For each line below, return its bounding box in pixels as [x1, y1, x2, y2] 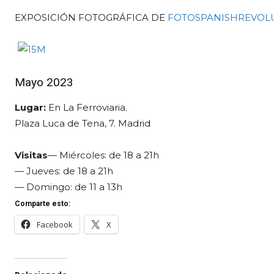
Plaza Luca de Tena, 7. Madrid [15, 117, 150, 129]
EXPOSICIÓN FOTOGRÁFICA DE [15, 11, 168, 23]
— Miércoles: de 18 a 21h [48, 149, 159, 161]
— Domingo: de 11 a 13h [15, 180, 122, 193]
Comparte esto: [15, 199, 70, 208]
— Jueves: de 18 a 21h [15, 165, 113, 177]
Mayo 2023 [15, 75, 73, 89]
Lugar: [15, 101, 46, 113]
